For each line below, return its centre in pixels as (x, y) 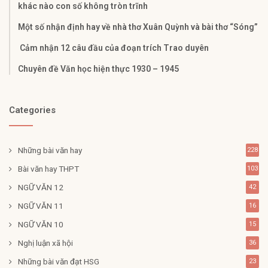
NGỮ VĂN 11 (41, 206)
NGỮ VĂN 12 (41, 188)
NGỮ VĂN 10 (41, 225)
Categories (32, 110)
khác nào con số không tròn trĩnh (83, 6)
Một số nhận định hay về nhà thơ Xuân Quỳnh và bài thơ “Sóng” (138, 27)
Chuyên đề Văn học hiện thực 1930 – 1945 (98, 69)
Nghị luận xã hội (45, 243)
